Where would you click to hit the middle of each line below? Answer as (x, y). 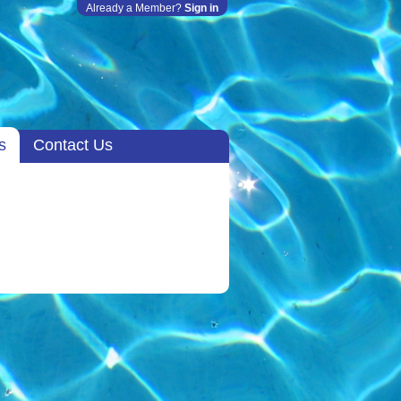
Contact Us (73, 145)
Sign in (201, 8)
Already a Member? (135, 8)
